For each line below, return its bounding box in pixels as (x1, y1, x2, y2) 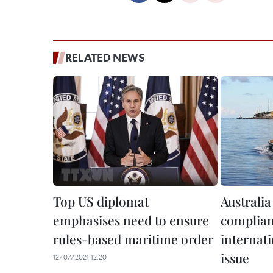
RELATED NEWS (65, 50, 145, 65)
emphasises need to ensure (53, 211, 209, 229)
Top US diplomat (53, 193, 149, 210)
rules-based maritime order (53, 230, 213, 247)
